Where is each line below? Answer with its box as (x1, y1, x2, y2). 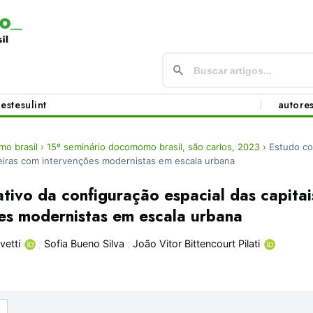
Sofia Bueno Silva (44, 238, 125, 250)
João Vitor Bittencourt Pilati (133, 238, 261, 250)
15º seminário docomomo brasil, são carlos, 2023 (47, 141, 260, 153)
